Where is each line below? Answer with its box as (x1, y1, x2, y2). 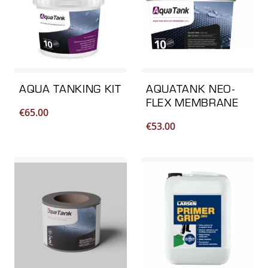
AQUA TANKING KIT (19, 81, 121, 96)
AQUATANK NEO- (146, 81, 235, 96)
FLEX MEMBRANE (146, 95, 239, 110)
